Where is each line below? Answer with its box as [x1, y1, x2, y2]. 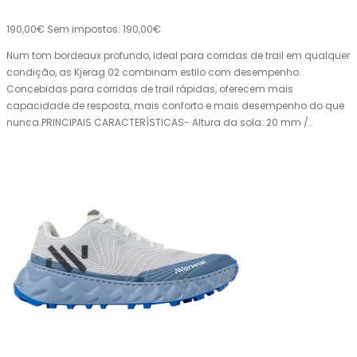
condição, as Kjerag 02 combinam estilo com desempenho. [6, 65, 301, 80]
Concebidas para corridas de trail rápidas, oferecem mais [6, 82, 293, 96]
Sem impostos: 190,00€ [47, 22, 161, 37]
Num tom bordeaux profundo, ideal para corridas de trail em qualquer [6, 49, 350, 63]
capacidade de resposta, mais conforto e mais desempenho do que [6, 99, 344, 113]
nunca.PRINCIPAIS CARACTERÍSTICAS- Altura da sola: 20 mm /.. [6, 116, 313, 130]
